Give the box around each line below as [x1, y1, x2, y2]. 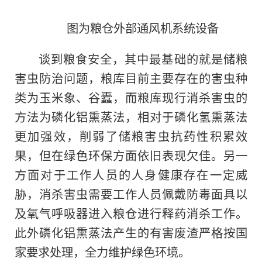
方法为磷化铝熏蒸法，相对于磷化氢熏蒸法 [15, 108, 247, 126]
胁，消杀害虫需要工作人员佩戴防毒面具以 [15, 185, 247, 203]
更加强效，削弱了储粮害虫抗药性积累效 [15, 127, 247, 145]
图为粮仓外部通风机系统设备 [67, 19, 219, 37]
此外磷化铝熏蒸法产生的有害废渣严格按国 [15, 223, 247, 242]
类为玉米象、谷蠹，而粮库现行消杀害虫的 [15, 88, 247, 106]
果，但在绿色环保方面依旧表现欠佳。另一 [15, 146, 247, 164]
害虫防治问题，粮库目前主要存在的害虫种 [15, 69, 247, 87]
